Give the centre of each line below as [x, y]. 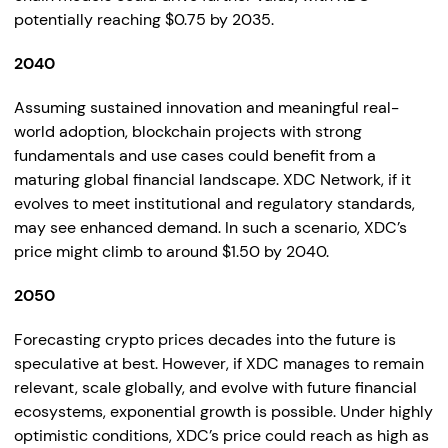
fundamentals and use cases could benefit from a [195, 155]
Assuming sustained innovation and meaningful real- [206, 107]
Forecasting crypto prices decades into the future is [205, 339]
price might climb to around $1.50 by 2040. [171, 251]
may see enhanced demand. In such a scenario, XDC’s [210, 227]
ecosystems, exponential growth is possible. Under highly [223, 411]
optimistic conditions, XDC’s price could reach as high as [221, 435]
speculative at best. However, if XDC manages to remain [219, 363]
